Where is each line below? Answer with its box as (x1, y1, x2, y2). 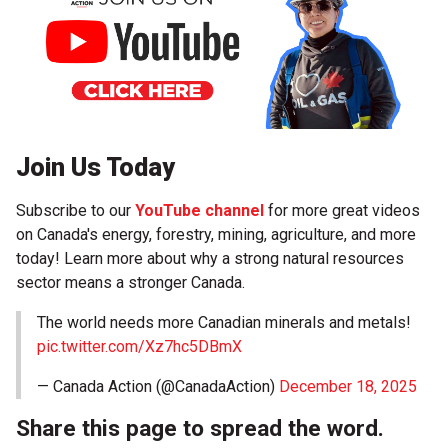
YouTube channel (135, 200, 264, 220)
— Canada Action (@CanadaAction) (37, 376, 279, 396)
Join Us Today (16, 152, 175, 182)
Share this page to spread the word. (16, 414, 384, 442)
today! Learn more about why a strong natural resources (16, 248, 404, 268)
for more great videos (264, 200, 420, 220)
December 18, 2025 (279, 376, 417, 396)
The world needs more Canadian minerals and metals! (37, 312, 411, 332)
